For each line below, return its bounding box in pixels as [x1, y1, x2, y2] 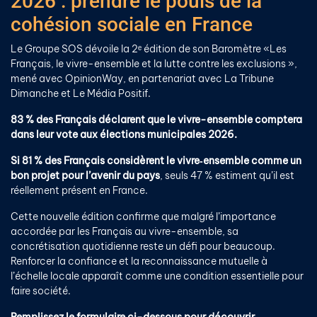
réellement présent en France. [11, 184, 148, 197]
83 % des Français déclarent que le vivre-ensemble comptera [11, 113, 302, 126]
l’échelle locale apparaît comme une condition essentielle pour [11, 270, 304, 282]
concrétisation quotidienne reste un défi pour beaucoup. [11, 240, 275, 253]
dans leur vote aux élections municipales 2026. [11, 128, 237, 141]
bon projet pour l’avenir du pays [11, 169, 160, 182]
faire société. [11, 284, 71, 297]
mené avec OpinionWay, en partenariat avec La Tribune [11, 72, 274, 85]
